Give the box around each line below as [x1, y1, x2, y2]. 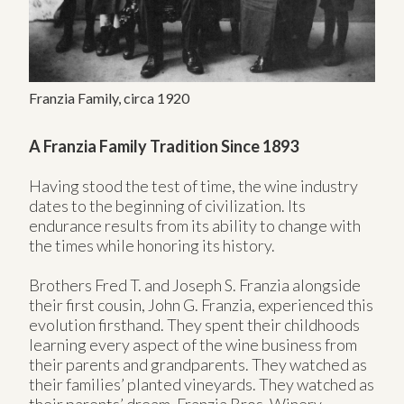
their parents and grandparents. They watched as [29, 353, 367, 374]
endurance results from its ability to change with [29, 215, 361, 235]
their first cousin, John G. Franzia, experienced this [29, 294, 373, 315]
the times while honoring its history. [29, 234, 275, 255]
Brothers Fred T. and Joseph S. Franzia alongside [29, 274, 361, 295]
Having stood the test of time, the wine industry [29, 175, 358, 196]
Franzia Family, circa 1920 [29, 88, 189, 106]
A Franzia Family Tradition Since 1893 [29, 135, 298, 156]
